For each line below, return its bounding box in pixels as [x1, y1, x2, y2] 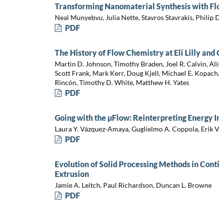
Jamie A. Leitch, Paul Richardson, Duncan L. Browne [54, 180, 212, 189]
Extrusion [54, 169, 89, 179]
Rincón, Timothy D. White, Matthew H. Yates [54, 78, 189, 87]
